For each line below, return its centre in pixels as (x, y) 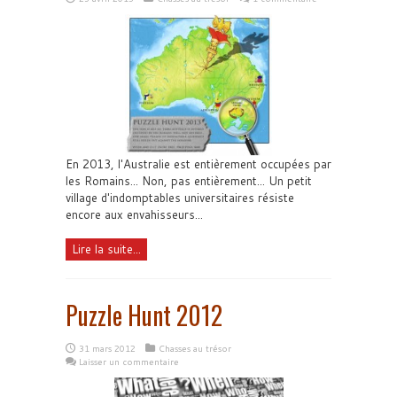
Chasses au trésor (195, 349)
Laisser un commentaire (129, 362)
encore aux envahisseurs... (134, 215)
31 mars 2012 (107, 349)
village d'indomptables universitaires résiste (180, 198)
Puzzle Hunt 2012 (144, 315)
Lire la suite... (106, 249)
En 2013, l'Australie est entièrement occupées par (198, 164)
